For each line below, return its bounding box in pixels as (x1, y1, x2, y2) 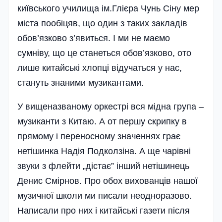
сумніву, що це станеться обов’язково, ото (17, 48, 191, 58)
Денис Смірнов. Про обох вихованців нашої (17, 176, 198, 186)
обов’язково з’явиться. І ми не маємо (17, 33, 170, 44)
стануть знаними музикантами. (17, 78, 144, 88)
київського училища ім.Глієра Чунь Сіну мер (17, 3, 199, 14)
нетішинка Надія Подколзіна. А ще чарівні (17, 146, 191, 157)
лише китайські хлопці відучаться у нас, (17, 63, 182, 73)
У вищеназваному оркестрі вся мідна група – (17, 102, 204, 112)
